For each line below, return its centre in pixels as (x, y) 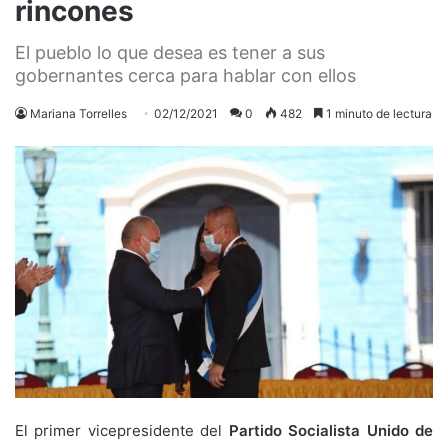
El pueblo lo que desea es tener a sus (170, 52)
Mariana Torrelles (78, 113)
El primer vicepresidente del (122, 430)
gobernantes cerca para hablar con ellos (185, 75)
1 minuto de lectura (377, 113)
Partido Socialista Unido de (331, 430)
